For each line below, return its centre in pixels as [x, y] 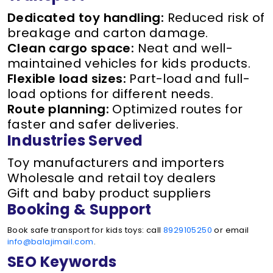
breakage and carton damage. [108, 33]
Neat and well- [184, 48]
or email [231, 230]
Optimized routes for [176, 109]
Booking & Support [80, 209]
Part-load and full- [188, 79]
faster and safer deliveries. [93, 124]
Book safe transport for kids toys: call [85, 230]
